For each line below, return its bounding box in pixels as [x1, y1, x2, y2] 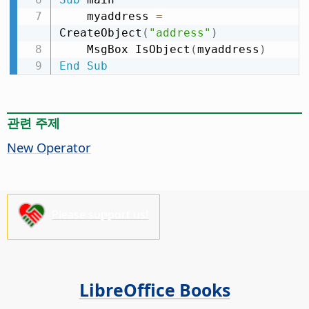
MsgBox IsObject [86, 42, 190, 56]
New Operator [7, 139, 91, 157]
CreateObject [59, 26, 142, 39]
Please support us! [52, 206, 149, 222]
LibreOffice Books [79, 278, 230, 302]
